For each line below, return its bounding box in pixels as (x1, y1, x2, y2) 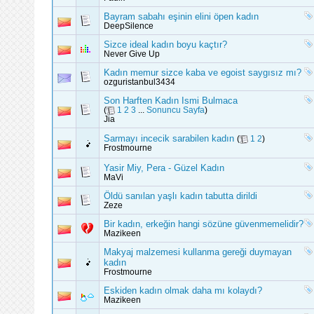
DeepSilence (104, 22, 153, 30)
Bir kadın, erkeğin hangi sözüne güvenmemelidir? (104, 219, 303, 229)
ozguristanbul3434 (104, 78, 175, 86)
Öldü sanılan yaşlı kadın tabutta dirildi (104, 191, 257, 201)
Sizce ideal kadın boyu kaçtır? (104, 39, 227, 50)
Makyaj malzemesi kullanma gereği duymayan (104, 247, 292, 257)
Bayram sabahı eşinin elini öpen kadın (104, 11, 259, 22)
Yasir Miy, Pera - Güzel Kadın (104, 163, 224, 173)
